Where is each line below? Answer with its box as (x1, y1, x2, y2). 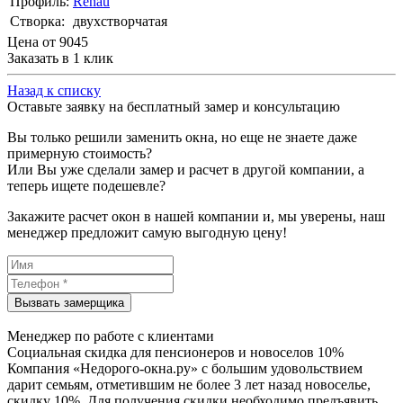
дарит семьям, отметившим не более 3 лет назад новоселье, (7, 377, 371, 393)
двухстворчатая (73, 13, 167, 30)
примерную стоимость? (7, 146, 152, 162)
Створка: (10, 13, 65, 30)
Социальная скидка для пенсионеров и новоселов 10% (7, 345, 344, 361)
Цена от (7, 34, 59, 50)
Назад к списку (7, 83, 101, 99)
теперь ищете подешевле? (7, 178, 166, 194)
